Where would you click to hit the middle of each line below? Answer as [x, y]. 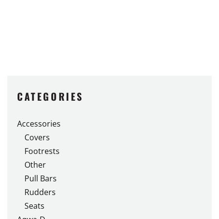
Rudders [40, 192]
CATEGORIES [50, 96]
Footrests [42, 151]
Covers [37, 137]
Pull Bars [41, 178]
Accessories [39, 123]
